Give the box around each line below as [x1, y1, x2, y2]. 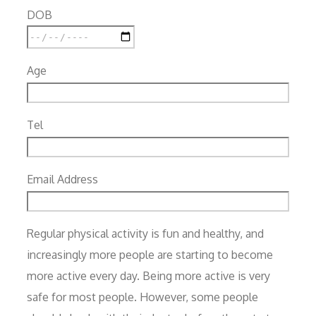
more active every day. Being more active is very [27, 268, 270, 283]
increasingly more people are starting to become [27, 247, 273, 262]
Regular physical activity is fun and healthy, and [27, 226, 264, 241]
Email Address [27, 171, 98, 186]
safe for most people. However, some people [27, 289, 258, 304]
